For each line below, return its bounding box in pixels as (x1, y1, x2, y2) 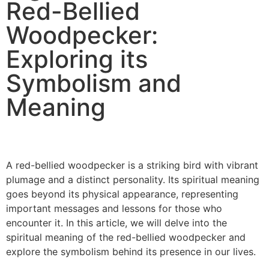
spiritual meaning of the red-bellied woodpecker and (6, 231, 246, 244)
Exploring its (6, 44, 148, 74)
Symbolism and (6, 68, 181, 98)
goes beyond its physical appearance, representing (6, 188, 238, 201)
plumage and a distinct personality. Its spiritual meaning (6, 174, 259, 186)
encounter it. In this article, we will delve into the (6, 217, 227, 229)
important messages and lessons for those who (6, 202, 222, 215)
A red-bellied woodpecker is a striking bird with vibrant (6, 159, 258, 172)
